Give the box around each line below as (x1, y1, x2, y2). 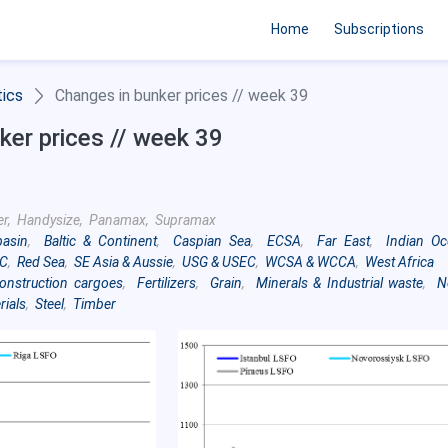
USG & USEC (182, 254, 256, 270)
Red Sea (17, 254, 65, 270)
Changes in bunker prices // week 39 (55, 86, 308, 105)
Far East (317, 233, 371, 249)
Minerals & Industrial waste (255, 275, 424, 291)
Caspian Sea (173, 233, 251, 249)
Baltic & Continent (44, 233, 157, 249)
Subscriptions (334, 21, 425, 37)
